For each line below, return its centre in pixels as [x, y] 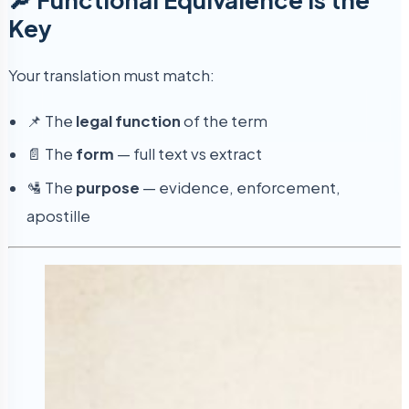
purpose [108, 187]
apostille [58, 215]
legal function [128, 121]
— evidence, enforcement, [240, 187]
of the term [224, 121]
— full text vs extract [188, 154]
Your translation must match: [111, 76]
